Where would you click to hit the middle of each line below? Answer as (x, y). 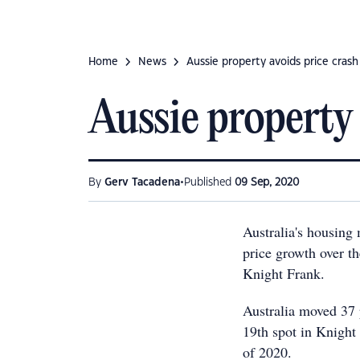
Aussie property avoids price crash (272, 62)
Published (209, 182)
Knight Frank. (284, 273)
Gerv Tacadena (142, 182)
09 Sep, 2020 (267, 182)
